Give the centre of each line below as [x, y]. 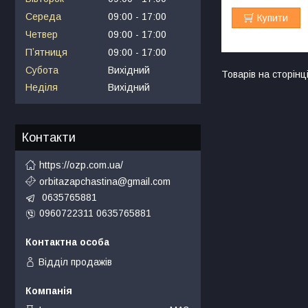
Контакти [49, 138]
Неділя [42, 88]
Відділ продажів [75, 262]
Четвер [42, 34]
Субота [42, 70]
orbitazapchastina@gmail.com [105, 181]
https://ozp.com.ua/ [81, 165]
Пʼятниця [46, 52]
